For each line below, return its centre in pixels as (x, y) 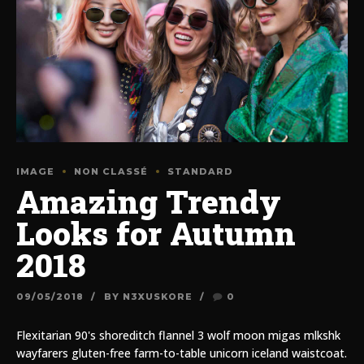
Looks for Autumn (156, 234)
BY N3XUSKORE (148, 297)
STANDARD (200, 172)
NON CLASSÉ (111, 172)
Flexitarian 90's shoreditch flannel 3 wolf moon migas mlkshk (178, 336)
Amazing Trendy (149, 202)
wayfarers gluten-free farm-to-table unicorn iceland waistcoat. (182, 353)
